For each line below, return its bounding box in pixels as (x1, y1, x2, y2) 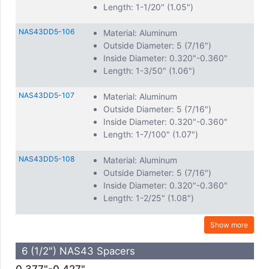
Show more (210, 220, 248, 229)
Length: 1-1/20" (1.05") (103, 2, 193, 12)
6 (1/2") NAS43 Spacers (22, 245, 135, 257)
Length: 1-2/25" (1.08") (103, 193, 194, 203)
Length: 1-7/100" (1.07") (103, 129, 198, 139)
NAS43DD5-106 (19, 27, 74, 36)
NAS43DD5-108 (19, 154, 74, 163)
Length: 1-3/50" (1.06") (103, 65, 195, 76)
